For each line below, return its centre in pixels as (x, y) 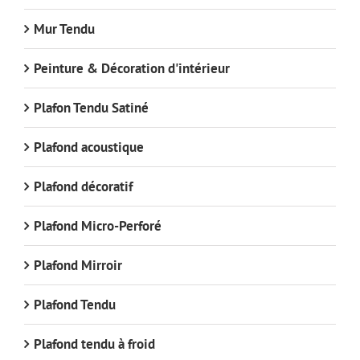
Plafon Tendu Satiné (91, 107)
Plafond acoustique (89, 147)
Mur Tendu (64, 29)
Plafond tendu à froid (94, 344)
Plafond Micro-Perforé (98, 225)
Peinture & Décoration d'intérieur (132, 68)
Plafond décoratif (83, 186)
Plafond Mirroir (78, 265)
